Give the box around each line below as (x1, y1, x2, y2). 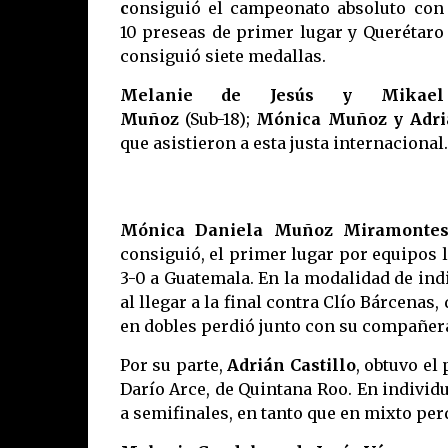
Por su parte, (119, 355, 228, 375)
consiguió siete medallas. (119, 46, 326, 66)
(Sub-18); (178, 109, 250, 129)
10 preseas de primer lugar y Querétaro (119, 22, 444, 42)
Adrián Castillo (227, 355, 356, 375)
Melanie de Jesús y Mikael (119, 85, 444, 105)
